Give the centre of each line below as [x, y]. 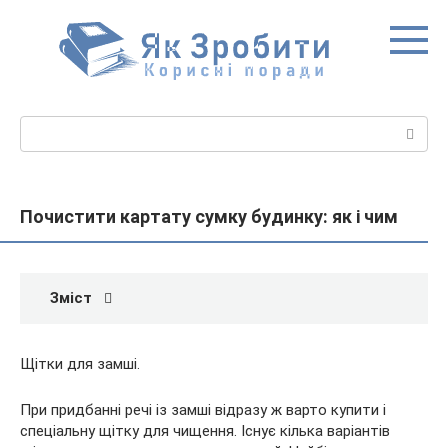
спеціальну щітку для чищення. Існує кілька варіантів [205, 431]
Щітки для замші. [80, 364]
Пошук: [44, 126]
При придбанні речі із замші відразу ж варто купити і [203, 410]
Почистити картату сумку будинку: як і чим [209, 216]
